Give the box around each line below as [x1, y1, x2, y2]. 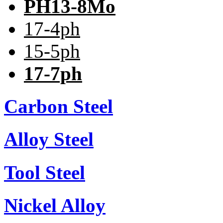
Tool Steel [4, 161, 85, 183]
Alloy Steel [4, 128, 94, 150]
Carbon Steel [4, 96, 113, 117]
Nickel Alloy [4, 194, 106, 216]
